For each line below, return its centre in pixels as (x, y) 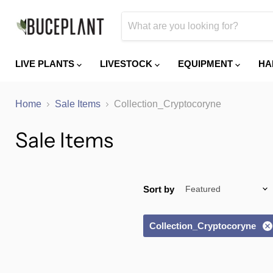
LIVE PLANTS (46, 64)
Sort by (159, 189)
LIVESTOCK (127, 64)
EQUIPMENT (207, 64)
